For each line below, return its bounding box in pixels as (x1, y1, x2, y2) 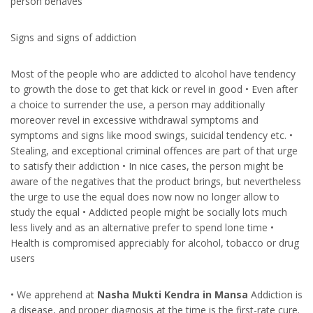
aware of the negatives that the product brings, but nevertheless (10, 174, 301, 188)
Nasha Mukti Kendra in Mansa (97, 287, 248, 301)
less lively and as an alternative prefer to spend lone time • (10, 220, 274, 234)
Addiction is (248, 287, 303, 301)
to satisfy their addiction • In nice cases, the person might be (10, 159, 284, 173)
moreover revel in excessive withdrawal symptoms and (10, 112, 259, 126)
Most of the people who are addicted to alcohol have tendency (10, 66, 296, 80)
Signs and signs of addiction (10, 30, 136, 44)
